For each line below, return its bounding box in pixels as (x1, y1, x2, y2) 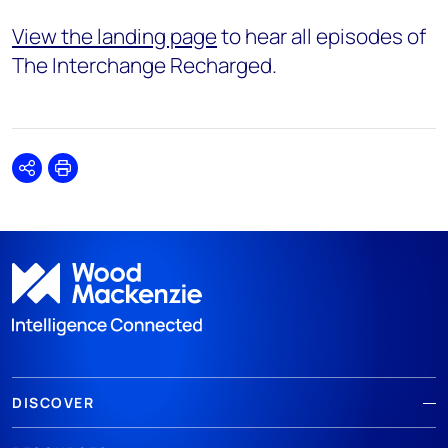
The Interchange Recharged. (12, 51, 277, 79)
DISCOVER (12, 393, 94, 413)
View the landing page (12, 22, 217, 50)
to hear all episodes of (217, 22, 426, 50)
